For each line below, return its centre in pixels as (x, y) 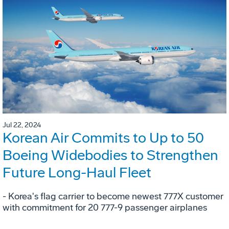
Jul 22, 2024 (22, 125)
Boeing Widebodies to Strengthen (110, 155)
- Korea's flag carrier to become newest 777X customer (113, 197)
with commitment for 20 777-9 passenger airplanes (105, 208)
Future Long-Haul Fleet (77, 173)
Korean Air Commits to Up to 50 (103, 138)
